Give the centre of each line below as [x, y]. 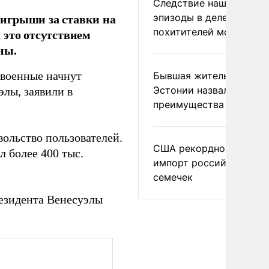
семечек [173, 177]
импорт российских [201, 163]
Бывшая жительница [202, 76]
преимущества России [207, 104]
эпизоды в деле [190, 17]
